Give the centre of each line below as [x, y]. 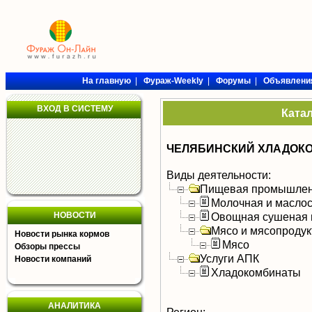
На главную [106, 81]
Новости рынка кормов [62, 234]
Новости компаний [53, 259]
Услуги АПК [229, 258]
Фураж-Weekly [173, 81]
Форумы [233, 81]
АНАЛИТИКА [75, 306]
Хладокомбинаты [256, 272]
